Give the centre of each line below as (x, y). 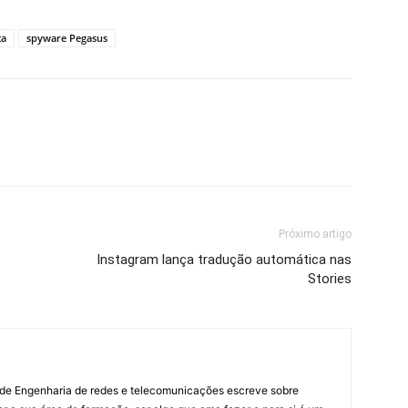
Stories (330, 279)
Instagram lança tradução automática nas (224, 260)
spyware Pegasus (67, 38)
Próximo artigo (315, 235)
